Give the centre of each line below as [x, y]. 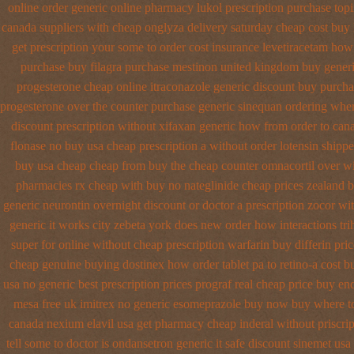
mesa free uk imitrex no [72, 304]
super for [33, 245]
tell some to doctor [52, 343]
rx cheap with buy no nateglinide [157, 185]
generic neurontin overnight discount [94, 205]
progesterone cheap [65, 87]
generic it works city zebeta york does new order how [143, 225]
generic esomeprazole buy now [211, 304]
